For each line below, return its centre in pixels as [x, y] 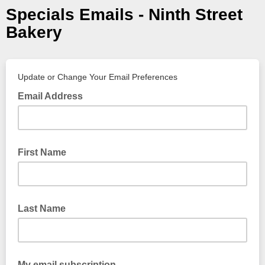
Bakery [34, 32]
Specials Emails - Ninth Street [124, 14]
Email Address [51, 96]
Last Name [42, 209]
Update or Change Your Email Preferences [98, 77]
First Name [42, 152]
